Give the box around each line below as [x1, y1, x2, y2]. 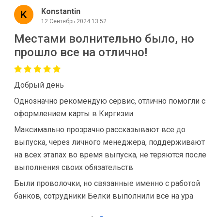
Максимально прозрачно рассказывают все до [14, 125, 186, 135]
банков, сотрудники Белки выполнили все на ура [14, 191, 193, 201]
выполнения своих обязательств [14, 163, 133, 172]
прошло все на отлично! [14, 46, 147, 60]
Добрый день [14, 80, 64, 90]
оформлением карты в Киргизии [14, 109, 133, 119]
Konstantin [41, 6, 80, 16]
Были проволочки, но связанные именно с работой [14, 179, 200, 188]
